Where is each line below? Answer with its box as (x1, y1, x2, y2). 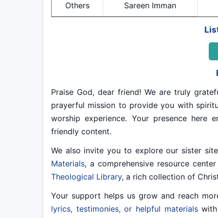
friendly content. (51, 127, 111, 136)
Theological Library (51, 172, 122, 182)
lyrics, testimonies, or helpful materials (51, 204, 198, 214)
